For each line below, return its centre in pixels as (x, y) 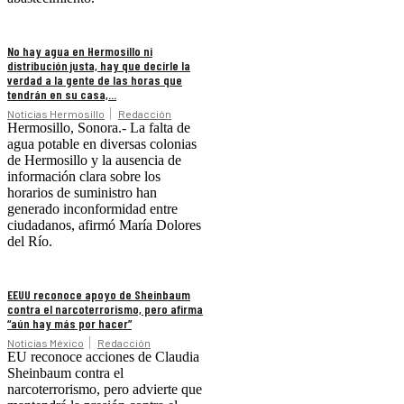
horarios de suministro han (82, 193)
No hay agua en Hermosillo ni (80, 51)
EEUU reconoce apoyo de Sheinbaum (99, 295)
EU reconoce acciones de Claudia (103, 357)
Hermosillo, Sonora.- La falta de (99, 128)
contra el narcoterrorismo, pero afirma (105, 309)
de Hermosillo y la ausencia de (94, 161)
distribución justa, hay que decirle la (99, 66)
